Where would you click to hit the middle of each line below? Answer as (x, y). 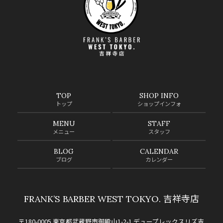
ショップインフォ (159, 104)
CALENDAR (159, 151)
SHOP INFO (159, 95)
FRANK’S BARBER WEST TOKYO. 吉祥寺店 (111, 199)
